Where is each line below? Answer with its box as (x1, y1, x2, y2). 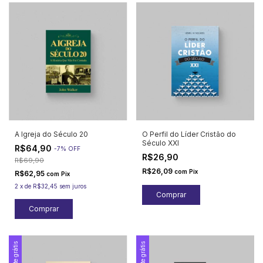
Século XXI (141, 139, 179, 148)
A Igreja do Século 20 (15, 130, 88, 139)
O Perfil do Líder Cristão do (141, 130, 236, 139)
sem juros (59, 183, 86, 190)
